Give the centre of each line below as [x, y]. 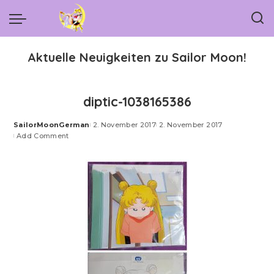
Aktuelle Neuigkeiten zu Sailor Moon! [137, 57]
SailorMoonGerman [52, 125]
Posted [28, 129]
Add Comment [43, 136]
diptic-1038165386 [137, 101]
